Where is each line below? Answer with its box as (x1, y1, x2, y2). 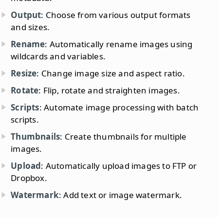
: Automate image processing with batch (39, 101, 199, 113)
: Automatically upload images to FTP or (41, 160, 197, 171)
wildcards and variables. (11, 50, 106, 62)
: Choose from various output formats (41, 9, 191, 20)
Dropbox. (11, 172, 47, 183)
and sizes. (11, 21, 50, 33)
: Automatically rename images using (45, 38, 193, 50)
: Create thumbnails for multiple (60, 130, 187, 142)
